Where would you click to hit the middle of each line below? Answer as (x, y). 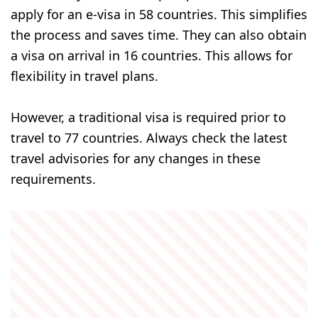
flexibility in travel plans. (84, 76)
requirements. (53, 179)
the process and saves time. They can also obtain (159, 35)
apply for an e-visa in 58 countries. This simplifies (159, 15)
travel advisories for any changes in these (136, 158)
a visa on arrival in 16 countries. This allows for (152, 56)
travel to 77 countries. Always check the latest (149, 137)
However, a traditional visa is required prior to (148, 117)
